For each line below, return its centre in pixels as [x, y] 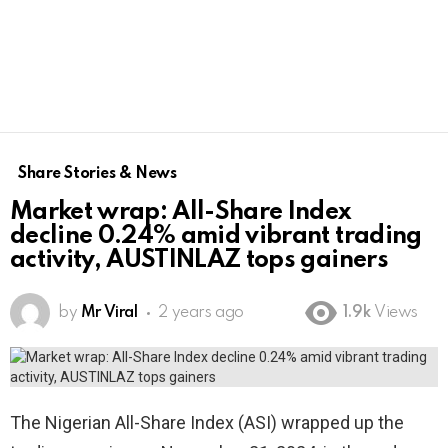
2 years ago [201, 313]
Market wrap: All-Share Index [181, 213]
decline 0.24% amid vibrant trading [216, 237]
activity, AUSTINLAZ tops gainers [202, 261]
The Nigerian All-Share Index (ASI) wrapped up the [207, 423]
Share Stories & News [97, 174]
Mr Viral [109, 313]
